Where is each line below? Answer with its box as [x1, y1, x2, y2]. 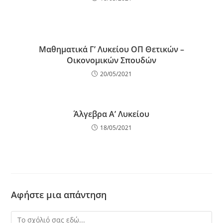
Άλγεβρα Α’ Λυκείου [74, 109, 149, 119]
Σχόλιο [10, 212, 33, 222]
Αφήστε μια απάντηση [11, 189, 107, 201]
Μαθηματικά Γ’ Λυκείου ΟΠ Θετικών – [39, 44, 184, 55]
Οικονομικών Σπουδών [67, 55, 156, 66]
